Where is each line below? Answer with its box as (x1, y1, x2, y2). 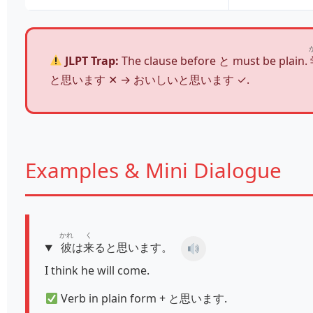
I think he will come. (45, 263, 150, 279)
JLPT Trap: (62, 52, 119, 68)
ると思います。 (94, 240, 173, 256)
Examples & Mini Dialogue (25, 155, 282, 184)
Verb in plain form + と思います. (57, 290, 227, 306)
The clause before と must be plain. (119, 52, 311, 68)
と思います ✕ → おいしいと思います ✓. (50, 71, 249, 87)
